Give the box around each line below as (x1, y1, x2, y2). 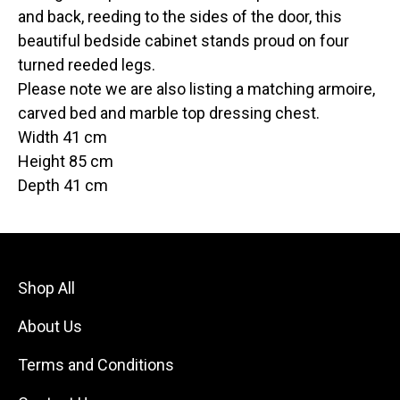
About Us (18, 317, 82, 337)
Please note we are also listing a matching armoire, (18, 79, 375, 99)
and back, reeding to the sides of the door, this (18, 7, 342, 27)
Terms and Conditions (18, 355, 174, 375)
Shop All (18, 279, 75, 298)
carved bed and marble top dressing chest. (18, 104, 323, 123)
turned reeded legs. (18, 55, 155, 75)
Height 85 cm (18, 152, 117, 171)
